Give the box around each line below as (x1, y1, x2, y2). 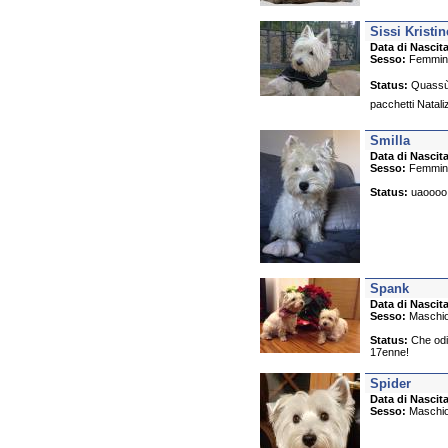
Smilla (370, 133, 410, 148)
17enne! (370, 346, 409, 358)
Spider (370, 376, 411, 391)
